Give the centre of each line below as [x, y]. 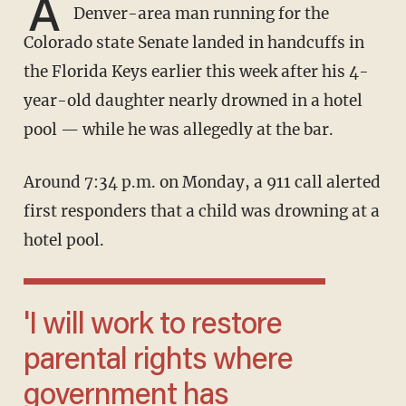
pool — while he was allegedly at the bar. [178, 130]
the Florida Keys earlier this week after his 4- [196, 72]
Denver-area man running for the [199, 14]
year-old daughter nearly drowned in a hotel [193, 101]
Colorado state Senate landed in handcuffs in [193, 43]
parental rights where [158, 362]
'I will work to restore [29, 327]
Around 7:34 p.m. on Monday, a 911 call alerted [29, 183]
